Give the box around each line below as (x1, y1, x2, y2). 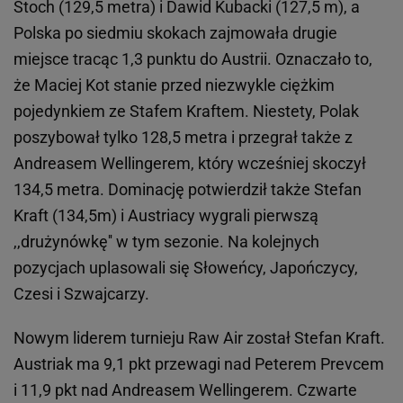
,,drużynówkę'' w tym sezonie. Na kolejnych (13, 232, 319, 252)
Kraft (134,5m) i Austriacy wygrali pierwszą (13, 206, 318, 226)
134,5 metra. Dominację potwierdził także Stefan (13, 180, 362, 200)
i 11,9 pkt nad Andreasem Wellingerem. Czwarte (13, 381, 357, 400)
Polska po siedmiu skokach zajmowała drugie (13, 23, 337, 43)
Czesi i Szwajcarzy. (13, 284, 149, 304)
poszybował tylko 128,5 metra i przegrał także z (13, 128, 353, 148)
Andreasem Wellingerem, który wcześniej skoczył (13, 154, 366, 174)
